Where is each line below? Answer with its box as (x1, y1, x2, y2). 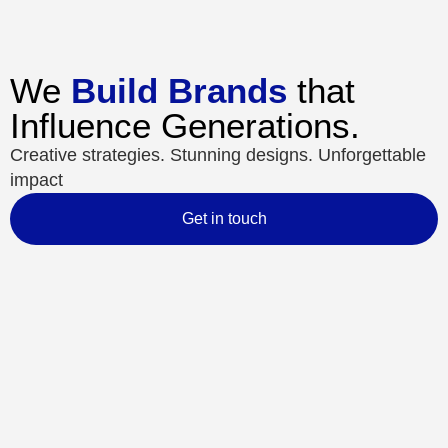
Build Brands (71, 71, 287, 110)
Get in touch (181, 210, 267, 227)
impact (10, 170, 63, 190)
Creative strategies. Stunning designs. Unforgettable (10, 145, 426, 165)
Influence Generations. (10, 106, 360, 145)
